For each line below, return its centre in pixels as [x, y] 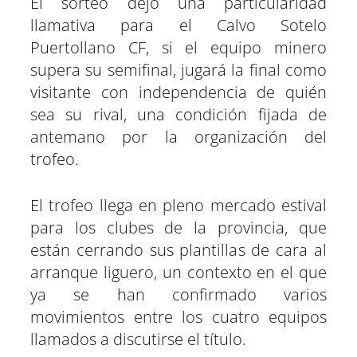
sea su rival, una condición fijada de [178, 114]
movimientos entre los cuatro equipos [178, 316]
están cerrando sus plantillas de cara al [178, 249]
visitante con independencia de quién [178, 92]
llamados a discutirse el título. [138, 339]
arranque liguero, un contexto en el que [178, 272]
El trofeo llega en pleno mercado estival [178, 205]
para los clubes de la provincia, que [178, 227]
